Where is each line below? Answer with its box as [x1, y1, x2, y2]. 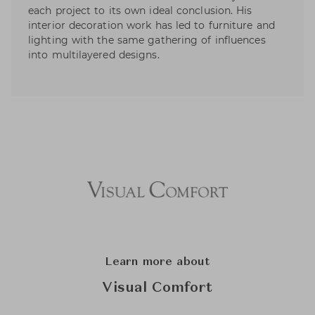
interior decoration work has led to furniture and [28, 19, 275, 32]
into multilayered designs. [28, 49, 160, 62]
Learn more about [104, 257, 211, 269]
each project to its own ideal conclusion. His [28, 4, 252, 18]
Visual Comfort [102, 281, 213, 296]
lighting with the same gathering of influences [28, 34, 266, 47]
